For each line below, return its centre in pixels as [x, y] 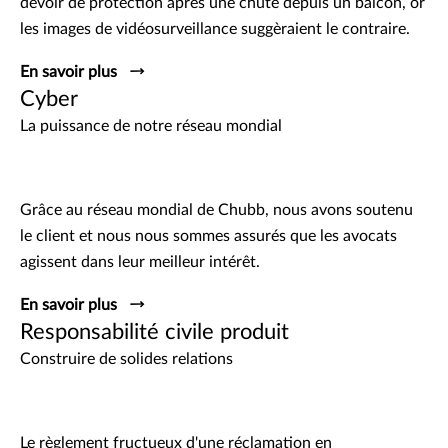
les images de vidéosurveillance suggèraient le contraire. [215, 29]
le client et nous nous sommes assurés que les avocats [208, 236]
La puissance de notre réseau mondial [151, 126]
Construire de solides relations [126, 359]
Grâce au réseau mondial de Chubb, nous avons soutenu [216, 210]
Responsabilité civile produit [154, 332]
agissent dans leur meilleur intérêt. [140, 262]
